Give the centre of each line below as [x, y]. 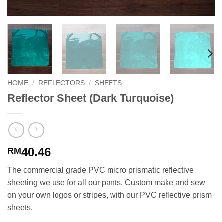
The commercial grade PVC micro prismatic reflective [101, 170]
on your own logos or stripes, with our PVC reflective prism [110, 195]
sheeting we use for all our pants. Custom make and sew [106, 182]
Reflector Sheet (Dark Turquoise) [91, 98]
